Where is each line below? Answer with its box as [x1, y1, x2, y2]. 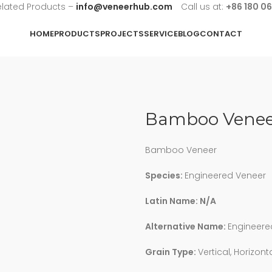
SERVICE [144, 28, 178, 39]
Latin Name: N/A [145, 195, 216, 208]
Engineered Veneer [185, 169, 266, 182]
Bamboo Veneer [145, 144, 217, 157]
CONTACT [200, 28, 242, 39]
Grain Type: [145, 246, 198, 259]
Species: [145, 169, 185, 182]
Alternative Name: [145, 220, 228, 233]
